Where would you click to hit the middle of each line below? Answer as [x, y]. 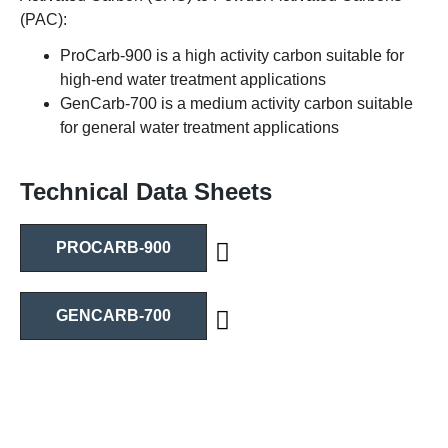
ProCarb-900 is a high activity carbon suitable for [232, 55]
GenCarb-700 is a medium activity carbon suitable [236, 103]
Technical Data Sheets [146, 191]
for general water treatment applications [199, 127]
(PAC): [43, 19]
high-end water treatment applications [193, 79]
